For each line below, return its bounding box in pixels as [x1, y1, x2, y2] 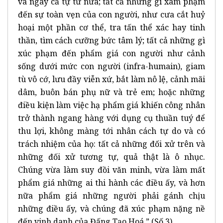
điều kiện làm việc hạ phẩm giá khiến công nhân [18, 99, 205, 111]
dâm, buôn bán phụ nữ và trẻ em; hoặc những [18, 86, 205, 98]
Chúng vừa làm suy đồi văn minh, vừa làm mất [18, 164, 205, 175]
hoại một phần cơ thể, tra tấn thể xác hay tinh [18, 21, 205, 33]
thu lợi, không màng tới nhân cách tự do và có [18, 125, 205, 136]
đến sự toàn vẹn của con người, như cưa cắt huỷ [18, 8, 205, 20]
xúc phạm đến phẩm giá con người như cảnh [18, 47, 205, 59]
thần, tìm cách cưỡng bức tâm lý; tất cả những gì [18, 34, 205, 46]
